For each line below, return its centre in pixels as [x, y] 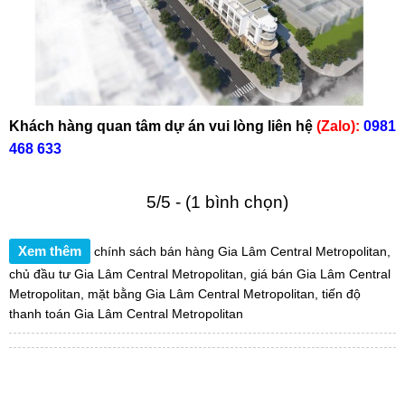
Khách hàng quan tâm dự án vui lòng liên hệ [163, 126]
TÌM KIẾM [54, 393]
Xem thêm [50, 250]
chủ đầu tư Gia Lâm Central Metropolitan [126, 273]
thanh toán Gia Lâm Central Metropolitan [126, 313]
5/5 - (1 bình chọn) [217, 202]
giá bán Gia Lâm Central [320, 273]
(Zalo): [338, 126]
